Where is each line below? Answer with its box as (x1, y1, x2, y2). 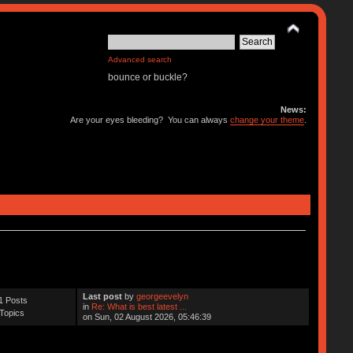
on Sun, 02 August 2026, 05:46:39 (83, 311, 212, 321)
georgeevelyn (136, 291, 189, 301)
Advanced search (108, 55, 173, 64)
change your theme (230, 115, 305, 124)
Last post (83, 291, 123, 301)
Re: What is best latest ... (91, 301, 188, 311)
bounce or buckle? (108, 72, 188, 83)
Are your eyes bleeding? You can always (70, 115, 231, 124)
